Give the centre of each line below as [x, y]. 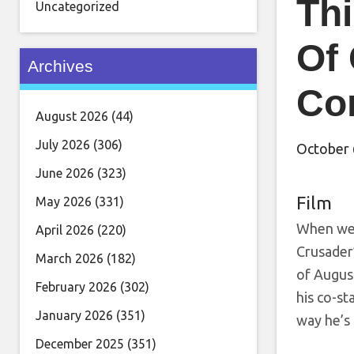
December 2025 [80, 344]
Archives [60, 66]
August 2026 [72, 116]
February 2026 [76, 287]
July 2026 [63, 145]
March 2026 [70, 258]
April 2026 [65, 230]
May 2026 [64, 201]
